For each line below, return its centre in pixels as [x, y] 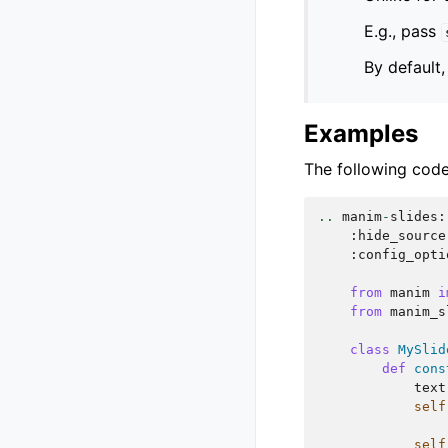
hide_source [402, 236]
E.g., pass [402, 31]
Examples [361, 134]
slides [414, 217]
